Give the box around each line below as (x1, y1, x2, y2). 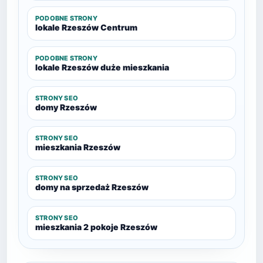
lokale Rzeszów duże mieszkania (35, 62, 169, 72)
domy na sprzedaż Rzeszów (35, 182, 149, 192)
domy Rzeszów (35, 102, 97, 112)
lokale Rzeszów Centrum (35, 22, 137, 32)
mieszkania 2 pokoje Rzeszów (35, 222, 157, 232)
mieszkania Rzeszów (35, 142, 120, 152)
